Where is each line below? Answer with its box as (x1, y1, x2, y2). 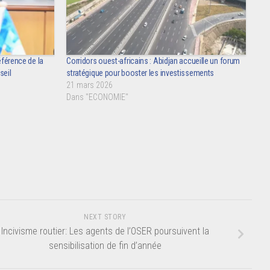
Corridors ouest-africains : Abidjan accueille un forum (66, 56, 240, 66)
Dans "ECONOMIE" (66, 92, 129, 102)
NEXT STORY (84, 213, 126, 222)
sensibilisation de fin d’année (48, 240, 162, 252)
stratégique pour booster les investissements (66, 68, 215, 78)
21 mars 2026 (66, 80, 113, 90)
